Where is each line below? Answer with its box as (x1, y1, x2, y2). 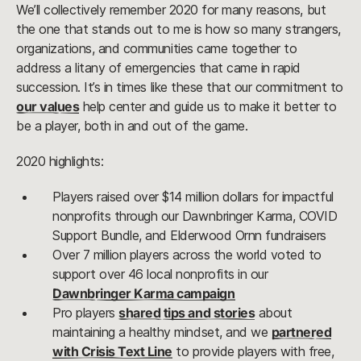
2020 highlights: (16, 153, 104, 170)
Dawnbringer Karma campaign (52, 285, 235, 302)
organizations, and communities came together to (16, 40, 297, 57)
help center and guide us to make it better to (79, 98, 337, 115)
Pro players (52, 305, 119, 322)
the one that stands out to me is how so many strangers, (16, 21, 341, 38)
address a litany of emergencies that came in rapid (16, 60, 301, 77)
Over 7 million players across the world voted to (52, 247, 322, 263)
